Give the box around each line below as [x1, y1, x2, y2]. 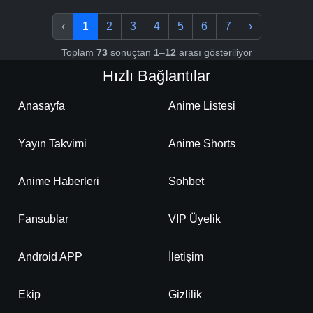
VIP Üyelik [168, 213, 221, 226]
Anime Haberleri [18, 175, 99, 188]
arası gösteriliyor [175, 47, 252, 59]
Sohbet [168, 175, 204, 188]
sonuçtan [107, 47, 154, 59]
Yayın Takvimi [18, 138, 87, 150]
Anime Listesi [168, 100, 235, 112]
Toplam [61, 47, 96, 59]
